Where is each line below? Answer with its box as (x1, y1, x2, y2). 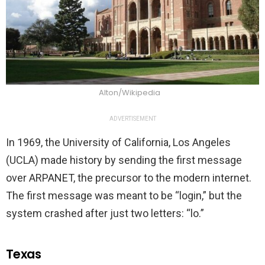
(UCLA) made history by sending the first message (6, 154, 242, 167)
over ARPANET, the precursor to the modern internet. (6, 172, 251, 185)
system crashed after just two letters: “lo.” (6, 207, 206, 220)
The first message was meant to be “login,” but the (6, 189, 242, 202)
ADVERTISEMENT (109, 115, 156, 122)
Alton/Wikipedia (99, 87, 160, 99)
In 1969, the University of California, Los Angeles (6, 136, 231, 149)
